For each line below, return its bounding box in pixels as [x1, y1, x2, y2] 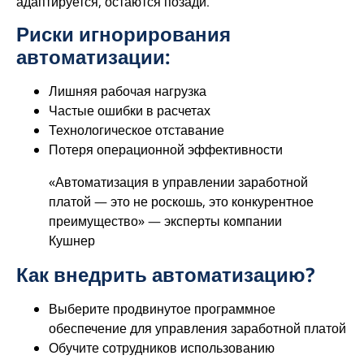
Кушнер [49, 232, 95, 250]
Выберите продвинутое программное [49, 300, 275, 318]
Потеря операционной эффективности [49, 141, 283, 159]
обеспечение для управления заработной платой [49, 319, 346, 338]
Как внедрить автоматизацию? [16, 261, 315, 288]
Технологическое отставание [49, 121, 224, 140]
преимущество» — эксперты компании [49, 212, 282, 231]
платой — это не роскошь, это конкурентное [49, 193, 314, 211]
